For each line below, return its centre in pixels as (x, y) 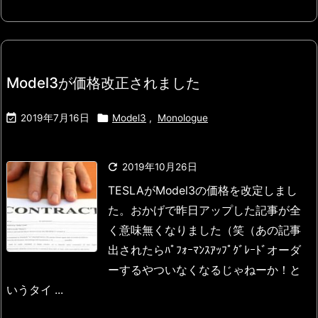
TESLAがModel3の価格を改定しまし (203, 191)
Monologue (183, 118)
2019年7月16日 (55, 118)
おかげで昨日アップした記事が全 (216, 211)
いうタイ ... (35, 290)
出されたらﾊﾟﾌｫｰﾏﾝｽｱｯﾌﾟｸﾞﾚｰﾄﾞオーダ (204, 251)
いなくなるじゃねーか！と (233, 270)
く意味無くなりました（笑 (176, 231)
